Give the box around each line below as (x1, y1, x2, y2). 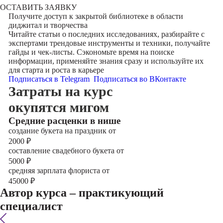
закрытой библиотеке (75, 12, 148, 20)
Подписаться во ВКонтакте (93, 75, 188, 83)
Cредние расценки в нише (8, 115, 120, 126)
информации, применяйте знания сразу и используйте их (8, 57, 204, 65)
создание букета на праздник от (8, 126, 116, 135)
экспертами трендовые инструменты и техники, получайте (8, 39, 210, 47)
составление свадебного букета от (8, 146, 124, 155)
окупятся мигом (8, 100, 109, 115)
